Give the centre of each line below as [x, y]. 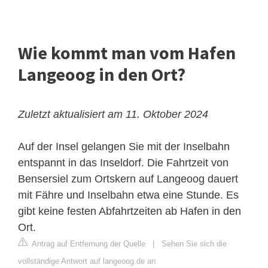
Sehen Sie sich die [194, 244]
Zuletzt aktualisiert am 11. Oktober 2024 [113, 115]
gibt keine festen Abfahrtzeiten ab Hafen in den [130, 211]
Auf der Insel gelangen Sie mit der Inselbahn [124, 147]
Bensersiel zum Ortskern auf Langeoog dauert [128, 179]
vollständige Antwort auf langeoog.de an [87, 261]
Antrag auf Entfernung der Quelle [88, 244]
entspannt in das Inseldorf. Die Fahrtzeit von [123, 163]
